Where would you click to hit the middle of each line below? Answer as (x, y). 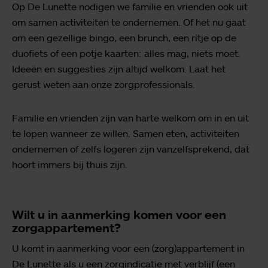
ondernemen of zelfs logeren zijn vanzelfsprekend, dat (131, 149)
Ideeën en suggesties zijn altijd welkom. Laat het (119, 68)
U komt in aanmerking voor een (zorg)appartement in (128, 248)
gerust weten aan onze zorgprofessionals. (103, 84)
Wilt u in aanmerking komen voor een (119, 214)
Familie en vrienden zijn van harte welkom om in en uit (130, 118)
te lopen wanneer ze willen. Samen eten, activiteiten (126, 133)
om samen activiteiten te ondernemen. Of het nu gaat (129, 22)
